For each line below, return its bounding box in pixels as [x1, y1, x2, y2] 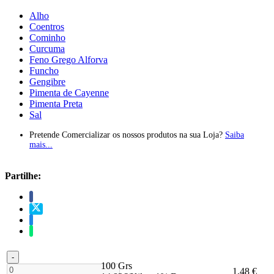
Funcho [29, 65, 59, 76]
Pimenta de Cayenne [29, 87, 109, 98]
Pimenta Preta [29, 98, 83, 109]
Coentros [29, 21, 64, 32]
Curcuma [29, 43, 65, 54]
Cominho [29, 32, 65, 43]
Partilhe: [5, 171, 41, 182]
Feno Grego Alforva [29, 54, 108, 65]
